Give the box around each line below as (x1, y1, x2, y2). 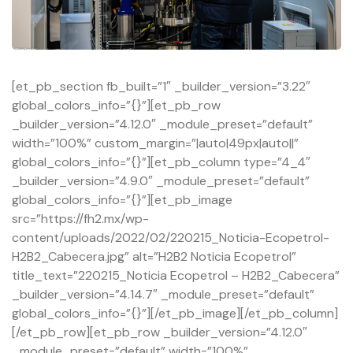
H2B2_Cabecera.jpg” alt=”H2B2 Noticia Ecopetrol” (12, 247, 296, 265)
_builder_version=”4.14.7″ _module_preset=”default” (12, 285, 314, 303)
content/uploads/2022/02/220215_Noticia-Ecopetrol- (12, 229, 329, 246)
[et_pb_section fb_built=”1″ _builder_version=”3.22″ (12, 77, 310, 95)
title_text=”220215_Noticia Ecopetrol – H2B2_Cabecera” (12, 266, 340, 284)
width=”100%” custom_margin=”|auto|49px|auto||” (12, 134, 299, 151)
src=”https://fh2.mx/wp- (12, 210, 149, 227)
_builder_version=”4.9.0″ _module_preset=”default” (12, 172, 310, 189)
